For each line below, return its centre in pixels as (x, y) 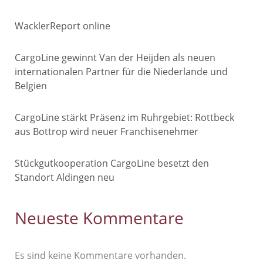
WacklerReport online (63, 25)
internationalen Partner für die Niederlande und (122, 71)
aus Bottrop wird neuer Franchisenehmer (107, 131)
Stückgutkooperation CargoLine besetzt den (112, 163)
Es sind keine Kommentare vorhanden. (101, 255)
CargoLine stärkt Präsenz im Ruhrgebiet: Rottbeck (125, 117)
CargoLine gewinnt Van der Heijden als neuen (115, 57)
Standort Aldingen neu (65, 177)
